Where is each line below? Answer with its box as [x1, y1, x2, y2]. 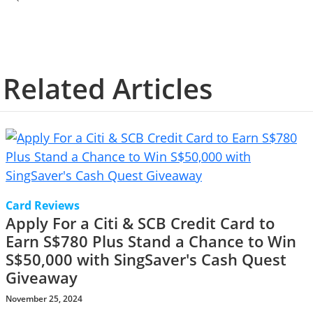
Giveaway [6, 268, 78, 288]
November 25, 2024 [6, 293, 82, 305]
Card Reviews [6, 198, 80, 213]
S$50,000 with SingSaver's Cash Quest [6, 249, 286, 270]
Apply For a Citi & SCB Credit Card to [6, 213, 275, 233]
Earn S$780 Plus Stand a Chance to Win [6, 231, 296, 252]
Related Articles [3, 69, 212, 108]
